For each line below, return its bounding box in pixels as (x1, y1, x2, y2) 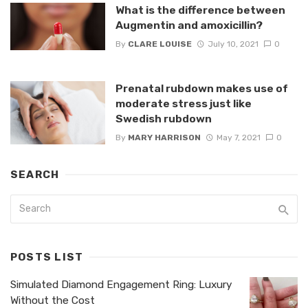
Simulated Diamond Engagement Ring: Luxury (10, 278, 232, 291)
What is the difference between (115, 3, 285, 17)
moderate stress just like (115, 97, 252, 111)
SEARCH (10, 168, 60, 181)
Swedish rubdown (115, 112, 212, 126)
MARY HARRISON (127, 132, 201, 142)
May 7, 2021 (216, 132, 261, 142)
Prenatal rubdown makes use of (115, 82, 288, 96)
